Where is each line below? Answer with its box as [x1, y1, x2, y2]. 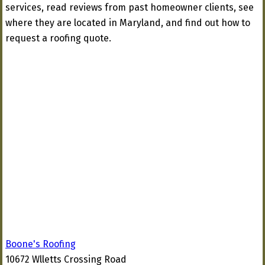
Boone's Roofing [5, 238, 76, 250]
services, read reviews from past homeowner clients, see [5, 2, 254, 13]
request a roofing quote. [5, 33, 111, 44]
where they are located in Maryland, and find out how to [5, 17, 250, 28]
